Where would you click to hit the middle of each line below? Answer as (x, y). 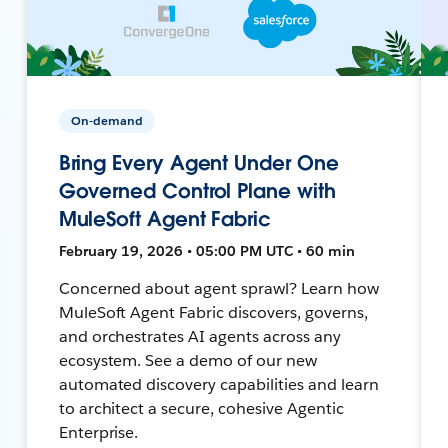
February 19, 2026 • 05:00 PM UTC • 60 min (206, 250)
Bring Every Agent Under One (198, 162)
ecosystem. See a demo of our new (188, 360)
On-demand (106, 120)
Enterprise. (98, 432)
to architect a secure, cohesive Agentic (201, 408)
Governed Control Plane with (197, 190)
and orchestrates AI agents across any (199, 336)
